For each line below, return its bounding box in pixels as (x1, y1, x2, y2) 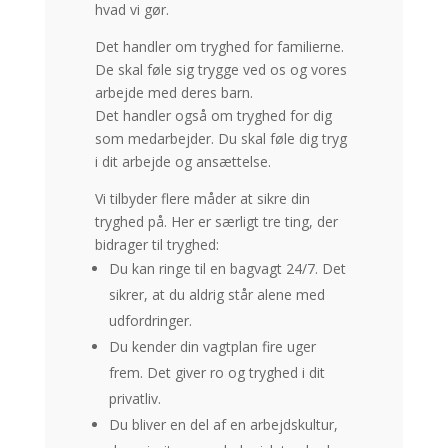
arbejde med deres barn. (94, 82, 253, 102)
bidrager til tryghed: (94, 234, 219, 254)
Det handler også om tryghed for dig (94, 105, 332, 125)
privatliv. (108, 388, 161, 408)
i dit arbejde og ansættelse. (94, 151, 271, 171)
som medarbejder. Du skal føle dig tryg (94, 128, 347, 148)
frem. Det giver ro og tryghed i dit (108, 362, 325, 382)
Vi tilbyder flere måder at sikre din (94, 188, 310, 208)
